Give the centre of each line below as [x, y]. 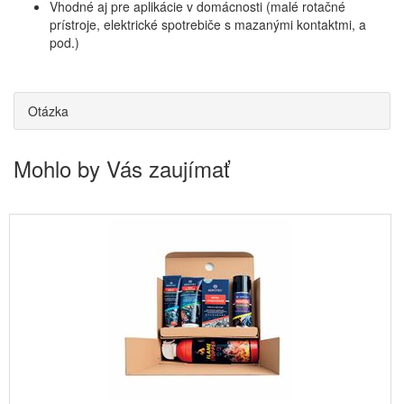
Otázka [48, 111]
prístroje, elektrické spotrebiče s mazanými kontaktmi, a [208, 25]
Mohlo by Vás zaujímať [122, 169]
